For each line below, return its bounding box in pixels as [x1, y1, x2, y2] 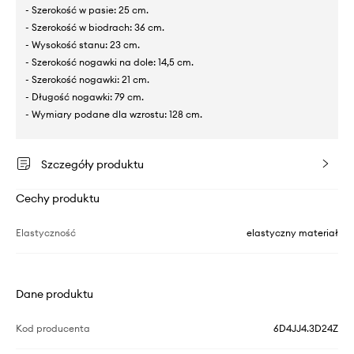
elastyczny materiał [247, 227, 338, 239]
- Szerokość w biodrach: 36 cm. [25, 21, 164, 34]
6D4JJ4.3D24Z [273, 322, 338, 335]
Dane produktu [16, 287, 93, 302]
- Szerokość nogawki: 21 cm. [25, 73, 149, 86]
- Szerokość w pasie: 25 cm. [25, 4, 149, 17]
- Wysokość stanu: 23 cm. [25, 39, 140, 51]
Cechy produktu [16, 191, 100, 206]
